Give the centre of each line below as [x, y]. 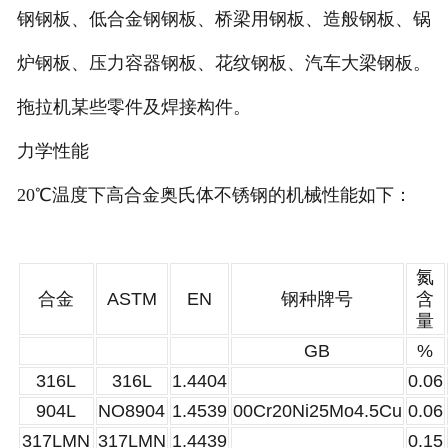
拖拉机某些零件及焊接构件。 [133, 106]
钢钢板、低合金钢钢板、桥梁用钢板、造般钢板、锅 [223, 18]
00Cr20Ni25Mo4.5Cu [317, 410]
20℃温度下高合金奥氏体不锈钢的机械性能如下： [214, 194]
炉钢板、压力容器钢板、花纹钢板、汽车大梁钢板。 [223, 62]
